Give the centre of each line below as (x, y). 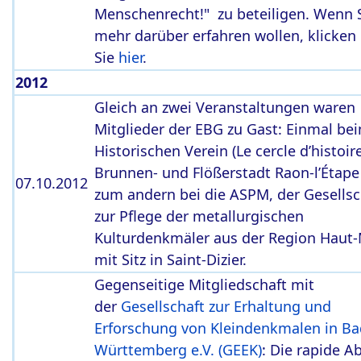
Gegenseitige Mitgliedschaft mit (204, 284)
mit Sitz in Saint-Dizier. (170, 259)
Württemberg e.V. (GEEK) (178, 350)
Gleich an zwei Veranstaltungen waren (225, 107)
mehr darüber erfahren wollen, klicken (225, 35)
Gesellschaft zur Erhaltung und (226, 306)
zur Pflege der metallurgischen (199, 216)
